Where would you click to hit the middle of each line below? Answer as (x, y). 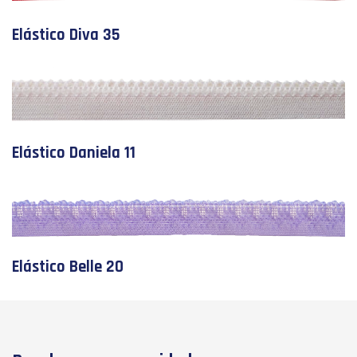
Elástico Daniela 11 (74, 153)
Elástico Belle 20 (68, 267)
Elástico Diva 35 (66, 35)
